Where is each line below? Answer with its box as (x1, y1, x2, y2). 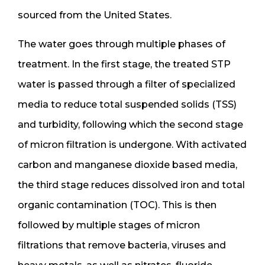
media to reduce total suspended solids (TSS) (18, 98, 237, 110)
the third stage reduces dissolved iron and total (18, 179, 245, 190)
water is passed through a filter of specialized (18, 78, 235, 90)
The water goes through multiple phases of (18, 38, 225, 50)
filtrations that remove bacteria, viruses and (18, 239, 226, 251)
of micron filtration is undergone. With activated (18, 138, 247, 150)
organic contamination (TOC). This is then (18, 199, 216, 211)
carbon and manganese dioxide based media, (18, 159, 237, 170)
